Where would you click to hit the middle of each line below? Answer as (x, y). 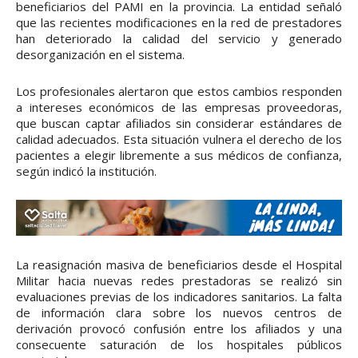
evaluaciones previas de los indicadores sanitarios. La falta (179, 297)
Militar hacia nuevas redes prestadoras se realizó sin (179, 281)
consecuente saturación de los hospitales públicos (179, 345)
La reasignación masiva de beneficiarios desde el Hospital (179, 265)
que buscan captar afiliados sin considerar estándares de (179, 123)
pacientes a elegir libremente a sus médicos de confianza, (179, 155)
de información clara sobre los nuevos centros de (179, 313)
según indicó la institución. (86, 171)
